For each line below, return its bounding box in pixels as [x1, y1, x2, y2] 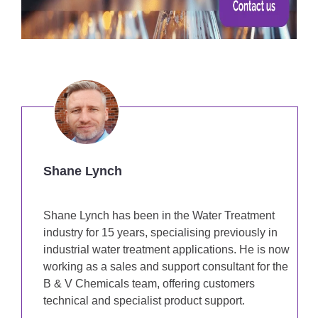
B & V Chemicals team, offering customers [43, 278, 255, 290]
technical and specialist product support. [43, 295, 245, 307]
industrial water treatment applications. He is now [43, 243, 290, 256]
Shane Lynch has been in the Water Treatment [43, 209, 275, 222]
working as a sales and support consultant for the [43, 261, 288, 273]
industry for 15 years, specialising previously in [43, 226, 278, 239]
